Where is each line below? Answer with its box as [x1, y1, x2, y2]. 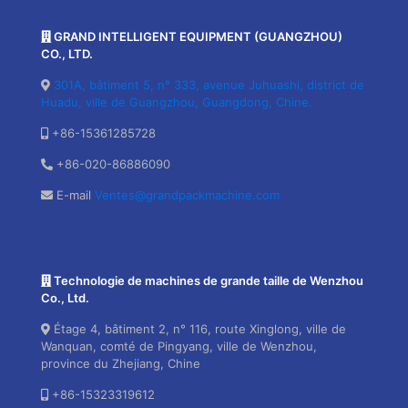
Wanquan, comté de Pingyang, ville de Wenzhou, [41, 338, 317, 353]
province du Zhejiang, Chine [41, 355, 200, 371]
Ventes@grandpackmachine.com [95, 187, 280, 202]
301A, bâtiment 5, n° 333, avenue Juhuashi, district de [54, 76, 364, 92]
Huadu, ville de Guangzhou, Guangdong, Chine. [41, 94, 312, 109]
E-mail [53, 187, 95, 202]
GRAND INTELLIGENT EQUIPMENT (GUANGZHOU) [51, 28, 342, 44]
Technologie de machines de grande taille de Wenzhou [51, 272, 363, 288]
